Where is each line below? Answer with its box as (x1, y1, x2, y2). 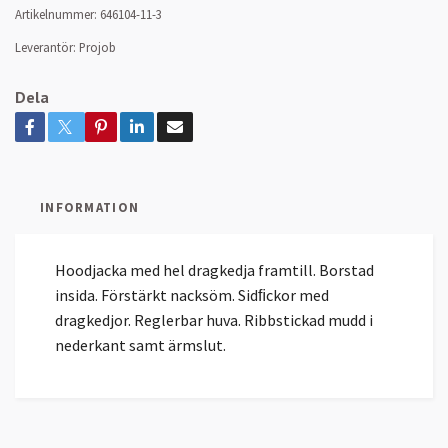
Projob (79, 38, 116, 55)
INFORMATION (40, 198, 140, 215)
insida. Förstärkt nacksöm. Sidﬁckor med (55, 284, 329, 305)
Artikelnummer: (15, 5, 97, 22)
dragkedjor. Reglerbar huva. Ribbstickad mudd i (55, 309, 373, 330)
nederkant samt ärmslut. (55, 334, 226, 355)
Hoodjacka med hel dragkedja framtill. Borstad (55, 259, 374, 280)
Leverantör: (15, 38, 76, 55)
